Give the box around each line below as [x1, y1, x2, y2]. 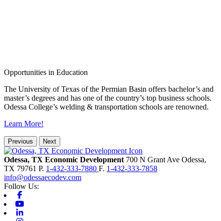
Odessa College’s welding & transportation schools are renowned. [4, 103, 209, 111]
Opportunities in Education [4, 68, 88, 77]
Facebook [24, 190, 55, 199]
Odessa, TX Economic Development [4, 155, 126, 164]
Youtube [24, 199, 50, 208]
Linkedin [24, 208, 52, 217]
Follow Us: [4, 182, 39, 191]
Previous [8, 138, 33, 146]
